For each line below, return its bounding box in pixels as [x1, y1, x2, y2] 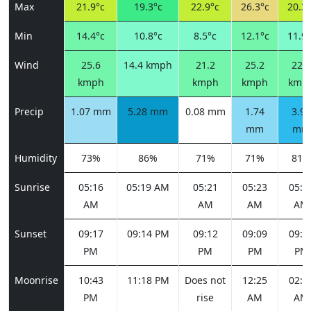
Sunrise [15, 180, 50, 194]
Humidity [15, 151, 57, 165]
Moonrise [15, 274, 58, 287]
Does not [185, 274, 226, 287]
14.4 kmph [124, 58, 172, 72]
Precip [15, 105, 44, 118]
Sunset [15, 227, 47, 240]
